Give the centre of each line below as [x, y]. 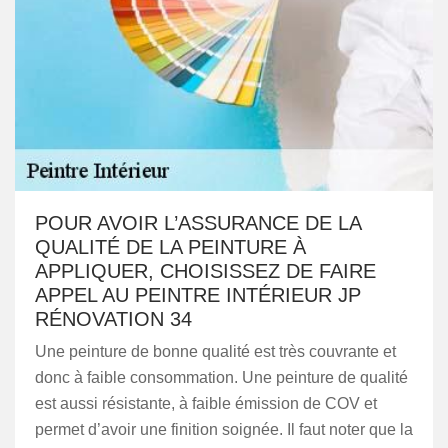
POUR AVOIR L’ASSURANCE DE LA [198, 223]
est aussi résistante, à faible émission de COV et [206, 403]
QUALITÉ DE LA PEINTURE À [170, 247]
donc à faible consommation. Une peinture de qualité [221, 377]
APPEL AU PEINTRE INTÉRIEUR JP [198, 295]
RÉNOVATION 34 [113, 319]
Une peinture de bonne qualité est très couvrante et [215, 351]
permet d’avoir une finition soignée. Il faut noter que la [224, 429]
